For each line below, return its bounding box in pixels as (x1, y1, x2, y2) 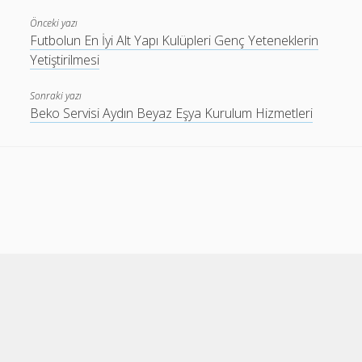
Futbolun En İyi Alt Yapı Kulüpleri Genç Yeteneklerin (30, 32, 319, 49)
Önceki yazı (30, 16, 78, 30)
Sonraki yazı (30, 89, 82, 103)
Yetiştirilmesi (30, 51, 100, 69)
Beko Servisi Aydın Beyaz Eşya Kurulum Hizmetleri (30, 104, 314, 122)
